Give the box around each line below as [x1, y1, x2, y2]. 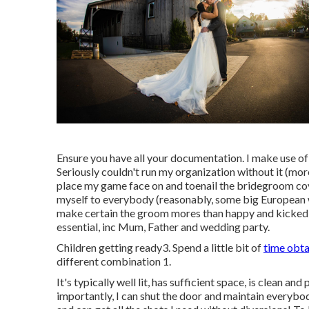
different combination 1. [57, 254, 171, 268]
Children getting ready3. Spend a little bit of [57, 240, 263, 254]
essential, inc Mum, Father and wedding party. [57, 219, 270, 233]
